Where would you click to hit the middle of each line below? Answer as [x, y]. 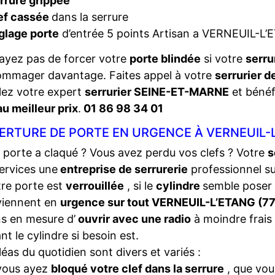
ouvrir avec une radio [133, 219]
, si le [140, 186]
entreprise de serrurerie [123, 169]
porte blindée [165, 59]
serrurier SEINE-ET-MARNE [157, 92]
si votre [223, 59]
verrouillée [95, 186]
